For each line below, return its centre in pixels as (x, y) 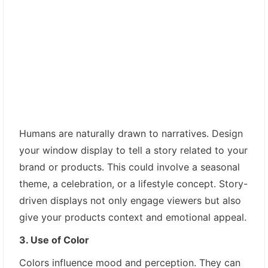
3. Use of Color (54, 240)
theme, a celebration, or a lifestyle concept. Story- (133, 183)
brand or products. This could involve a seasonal (130, 167)
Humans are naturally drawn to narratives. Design (131, 133)
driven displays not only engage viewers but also (130, 200)
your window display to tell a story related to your (133, 150)
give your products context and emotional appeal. (133, 217)
